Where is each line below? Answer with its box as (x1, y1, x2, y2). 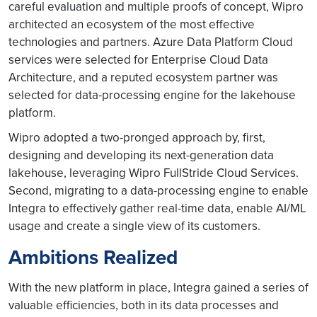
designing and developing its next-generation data (8, 146, 274, 163)
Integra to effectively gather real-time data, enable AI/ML (8, 200, 306, 217)
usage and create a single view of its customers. (8, 217, 260, 234)
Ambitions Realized (8, 243, 178, 271)
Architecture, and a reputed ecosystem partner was (8, 69, 278, 86)
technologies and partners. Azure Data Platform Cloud (8, 33, 293, 50)
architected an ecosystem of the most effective (8, 16, 255, 33)
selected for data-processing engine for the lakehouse (8, 86, 296, 103)
